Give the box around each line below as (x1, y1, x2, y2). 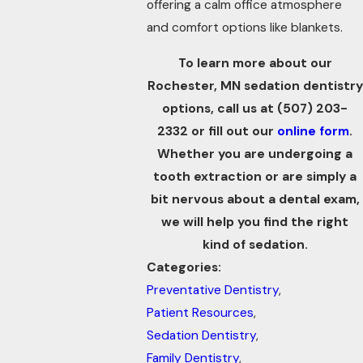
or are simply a (262, 168, 357, 185)
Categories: (147, 258, 225, 275)
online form (277, 122, 350, 139)
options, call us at (162, 100, 278, 117)
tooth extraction (153, 168, 263, 185)
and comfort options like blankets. (147, 19, 344, 36)
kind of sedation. (202, 236, 308, 253)
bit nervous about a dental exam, (150, 190, 360, 207)
